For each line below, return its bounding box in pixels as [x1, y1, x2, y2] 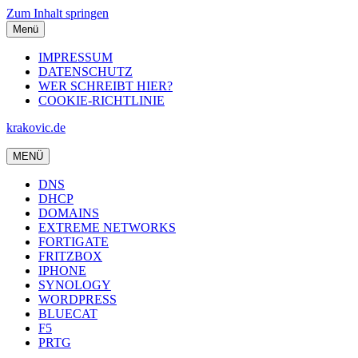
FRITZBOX [38, 249, 102, 263]
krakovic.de [6, 121, 66, 134]
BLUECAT [38, 307, 97, 320]
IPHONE [38, 264, 86, 277]
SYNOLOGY [38, 278, 111, 292]
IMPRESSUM [38, 50, 113, 64]
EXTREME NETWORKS [38, 221, 176, 234]
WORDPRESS [38, 292, 117, 306]
